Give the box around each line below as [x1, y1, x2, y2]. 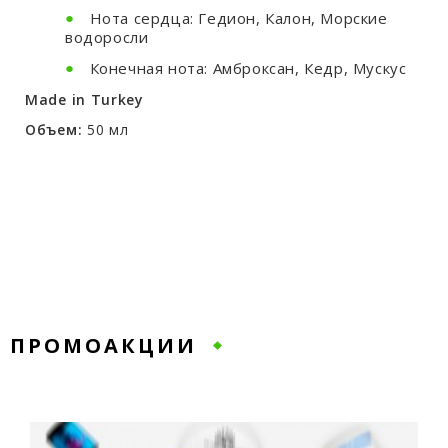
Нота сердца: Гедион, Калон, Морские [89, 8, 388, 28]
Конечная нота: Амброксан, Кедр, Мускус [89, 58, 407, 78]
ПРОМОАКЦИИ [10, 332, 197, 359]
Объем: [25, 120, 87, 139]
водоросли [65, 27, 149, 47]
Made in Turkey [25, 90, 144, 109]
